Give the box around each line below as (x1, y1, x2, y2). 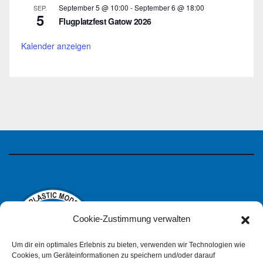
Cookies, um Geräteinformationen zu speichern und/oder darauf (12, 251, 215, 259)
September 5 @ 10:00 (59, 2, 129, 12)
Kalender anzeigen (21, 39, 91, 52)
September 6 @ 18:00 (134, 2, 204, 12)
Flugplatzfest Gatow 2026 (59, 15, 151, 27)
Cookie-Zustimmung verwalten (73, 214, 190, 224)
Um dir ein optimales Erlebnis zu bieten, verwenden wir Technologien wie (12, 241, 245, 249)
